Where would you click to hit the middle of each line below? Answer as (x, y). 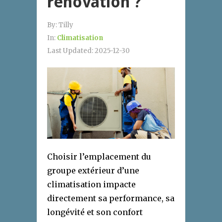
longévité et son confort (95, 212)
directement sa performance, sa (111, 198)
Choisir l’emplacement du (99, 157)
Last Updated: (71, 51)
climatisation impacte (91, 185)
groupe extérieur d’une (93, 171)
